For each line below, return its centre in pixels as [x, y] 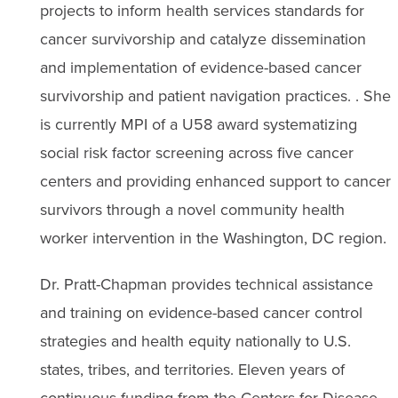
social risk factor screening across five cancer [196, 152]
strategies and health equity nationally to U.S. [195, 341]
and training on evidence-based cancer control [201, 312]
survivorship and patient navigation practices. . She [215, 96]
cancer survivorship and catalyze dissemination [203, 39]
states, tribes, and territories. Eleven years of [192, 369]
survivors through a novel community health [192, 209]
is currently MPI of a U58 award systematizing [198, 124]
